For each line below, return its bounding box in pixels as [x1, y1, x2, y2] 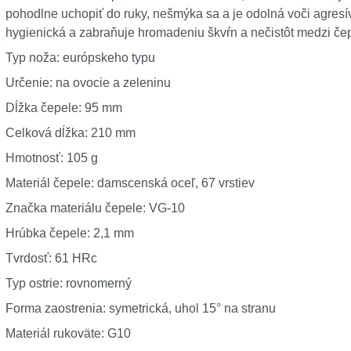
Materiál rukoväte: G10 [5, 327, 131, 340]
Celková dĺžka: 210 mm [5, 126, 136, 139]
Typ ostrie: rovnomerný [5, 277, 132, 290]
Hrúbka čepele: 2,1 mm [5, 226, 134, 240]
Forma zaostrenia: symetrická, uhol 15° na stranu [5, 302, 276, 315]
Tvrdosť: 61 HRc [5, 251, 97, 265]
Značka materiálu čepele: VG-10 [5, 201, 185, 215]
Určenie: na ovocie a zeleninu [5, 76, 171, 89]
